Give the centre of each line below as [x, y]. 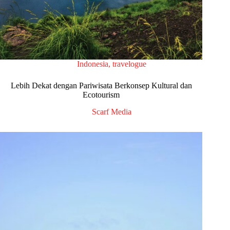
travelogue [129, 64]
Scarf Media [111, 111]
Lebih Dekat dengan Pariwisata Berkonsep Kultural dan [101, 85]
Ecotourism [101, 94]
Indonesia [92, 64]
